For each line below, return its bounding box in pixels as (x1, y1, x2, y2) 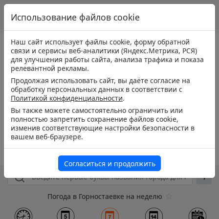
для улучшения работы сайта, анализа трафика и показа (11, 55, 204, 64)
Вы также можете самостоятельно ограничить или (11, 106, 183, 115)
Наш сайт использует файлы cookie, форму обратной (11, 37, 190, 46)
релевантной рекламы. (11, 64, 89, 73)
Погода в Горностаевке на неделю (47, 191, 162, 201)
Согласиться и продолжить (64, 159, 155, 169)
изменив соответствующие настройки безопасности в (11, 123, 195, 132)
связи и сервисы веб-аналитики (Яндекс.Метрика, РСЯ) (11, 46, 197, 55)
